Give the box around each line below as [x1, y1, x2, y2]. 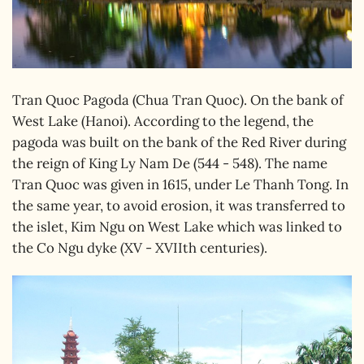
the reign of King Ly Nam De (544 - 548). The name [12, 154, 327, 172]
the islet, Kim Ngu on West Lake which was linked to [12, 217, 342, 236]
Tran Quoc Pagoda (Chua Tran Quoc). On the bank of [12, 90, 344, 109]
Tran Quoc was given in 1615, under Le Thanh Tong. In [12, 175, 349, 193]
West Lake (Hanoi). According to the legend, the [12, 111, 314, 130]
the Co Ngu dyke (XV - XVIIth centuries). [12, 238, 267, 257]
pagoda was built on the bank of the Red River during [12, 132, 346, 151]
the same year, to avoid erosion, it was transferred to [12, 196, 345, 214]
